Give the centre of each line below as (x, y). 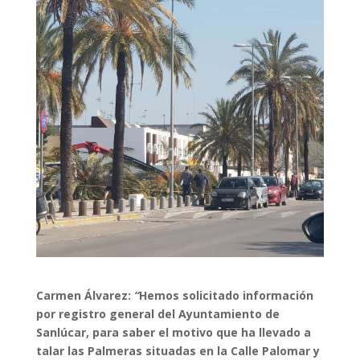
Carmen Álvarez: (85, 295)
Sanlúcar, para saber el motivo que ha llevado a (173, 332)
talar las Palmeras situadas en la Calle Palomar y (178, 350)
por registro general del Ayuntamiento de (157, 313)
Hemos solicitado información (226, 295)
